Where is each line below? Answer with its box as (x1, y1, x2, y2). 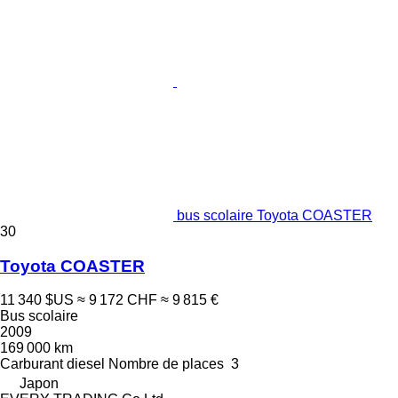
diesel (67, 356, 105, 372)
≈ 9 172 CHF (77, 292, 157, 308)
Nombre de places (108, 356, 224, 372)
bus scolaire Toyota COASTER (177, 208, 372, 223)
